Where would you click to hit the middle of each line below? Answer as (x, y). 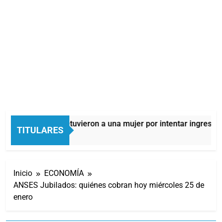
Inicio (23, 173)
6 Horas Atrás (39, 136)
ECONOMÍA (64, 173)
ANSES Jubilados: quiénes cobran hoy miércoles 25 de (109, 185)
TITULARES (40, 130)
